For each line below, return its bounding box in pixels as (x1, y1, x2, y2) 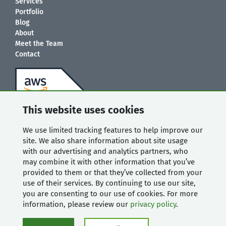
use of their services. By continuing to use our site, (23, 178, 196, 188)
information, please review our (23, 199, 130, 209)
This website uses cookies (23, 103, 144, 116)
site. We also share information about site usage (23, 136, 188, 145)
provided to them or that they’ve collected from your (23, 167, 202, 177)
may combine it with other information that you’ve (23, 157, 195, 166)
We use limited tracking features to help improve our (23, 125, 203, 135)
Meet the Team (15, 39, 63, 48)
